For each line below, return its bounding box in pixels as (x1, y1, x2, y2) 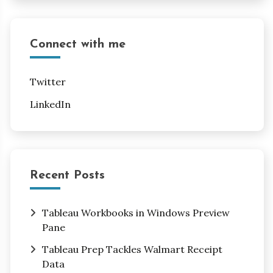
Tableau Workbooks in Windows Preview (41, 206, 230, 219)
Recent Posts (29, 169, 105, 182)
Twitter (29, 75, 66, 88)
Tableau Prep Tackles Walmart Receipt (41, 243, 222, 256)
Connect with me (29, 38, 126, 51)
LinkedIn (29, 97, 71, 110)
